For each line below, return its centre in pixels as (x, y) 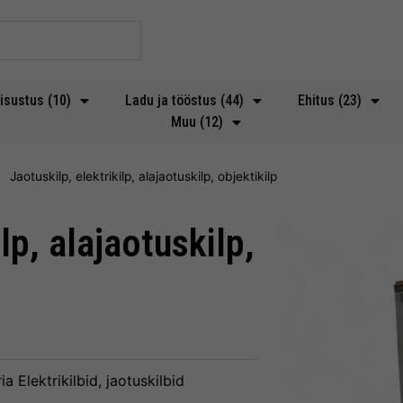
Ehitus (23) (330, 100)
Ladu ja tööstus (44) (184, 100)
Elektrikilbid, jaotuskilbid (101, 381)
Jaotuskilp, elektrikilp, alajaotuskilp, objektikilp (143, 176)
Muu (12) (197, 122)
